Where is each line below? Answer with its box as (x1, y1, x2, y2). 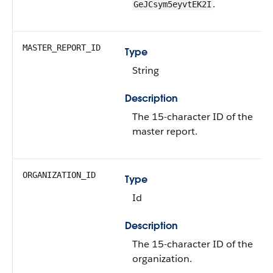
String (132, 64, 159, 77)
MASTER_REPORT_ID (23, 43, 101, 52)
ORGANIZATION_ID (23, 170, 96, 180)
